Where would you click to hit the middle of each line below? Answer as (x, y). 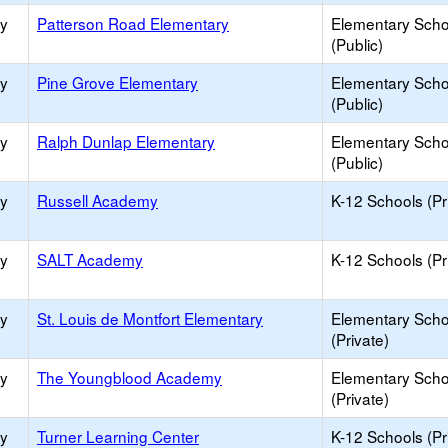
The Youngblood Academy (129, 377)
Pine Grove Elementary (117, 82)
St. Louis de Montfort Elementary (150, 318)
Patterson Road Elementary (133, 23)
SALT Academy (90, 259)
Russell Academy (97, 200)
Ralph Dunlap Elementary (126, 141)
